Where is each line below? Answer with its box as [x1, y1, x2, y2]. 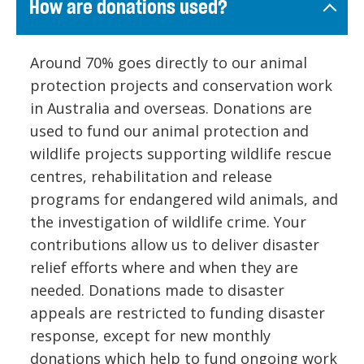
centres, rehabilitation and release [30, 167, 272, 187]
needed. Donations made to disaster [30, 280, 284, 301]
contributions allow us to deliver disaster [30, 235, 319, 255]
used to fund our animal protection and [30, 121, 309, 141]
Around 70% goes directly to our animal [30, 53, 307, 73]
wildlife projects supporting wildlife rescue [30, 144, 331, 164]
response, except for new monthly [30, 326, 271, 346]
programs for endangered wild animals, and [30, 189, 338, 210]
